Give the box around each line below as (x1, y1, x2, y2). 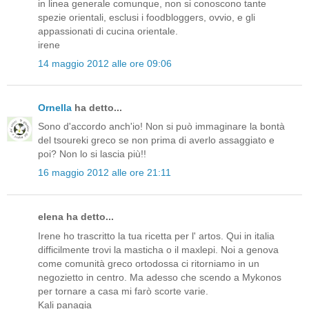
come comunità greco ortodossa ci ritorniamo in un (38, 257, 259, 269)
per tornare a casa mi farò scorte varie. (38, 285, 208, 297)
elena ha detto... (38, 211, 114, 223)
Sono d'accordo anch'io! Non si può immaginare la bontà (38, 121, 285, 132)
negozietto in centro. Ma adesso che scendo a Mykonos (38, 271, 281, 283)
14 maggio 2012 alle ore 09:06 (38, 57, 172, 69)
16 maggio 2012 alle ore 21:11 (38, 167, 171, 179)
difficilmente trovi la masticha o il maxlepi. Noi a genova (38, 243, 279, 255)
